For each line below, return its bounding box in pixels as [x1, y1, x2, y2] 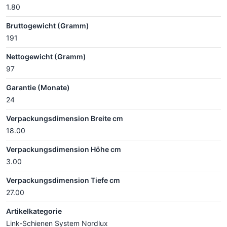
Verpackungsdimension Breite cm [6, 114, 123, 123]
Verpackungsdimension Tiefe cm [6, 176, 120, 184]
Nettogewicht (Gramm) [6, 52, 86, 61]
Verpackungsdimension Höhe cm [6, 145, 121, 154]
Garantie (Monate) [6, 83, 70, 92]
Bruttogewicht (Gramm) [6, 21, 89, 30]
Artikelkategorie [6, 207, 62, 215]
